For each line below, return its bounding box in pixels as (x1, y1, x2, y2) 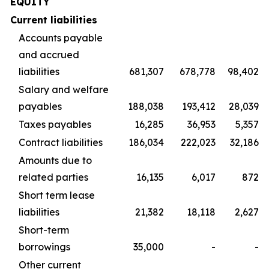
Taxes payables (19, 118, 91, 130)
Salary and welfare (19, 83, 109, 95)
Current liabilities (10, 14, 97, 26)
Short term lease (19, 189, 95, 201)
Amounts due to (19, 154, 92, 166)
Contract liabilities (19, 136, 103, 148)
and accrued (19, 49, 79, 61)
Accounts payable (19, 32, 103, 44)
